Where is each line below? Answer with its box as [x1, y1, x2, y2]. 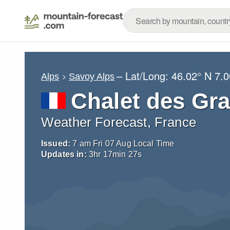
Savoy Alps [69, 71, 115, 82]
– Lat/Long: [117, 68, 172, 83]
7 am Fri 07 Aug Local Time [72, 139, 175, 148]
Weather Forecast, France [41, 115, 196, 129]
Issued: [41, 139, 71, 148]
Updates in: [41, 150, 87, 159]
